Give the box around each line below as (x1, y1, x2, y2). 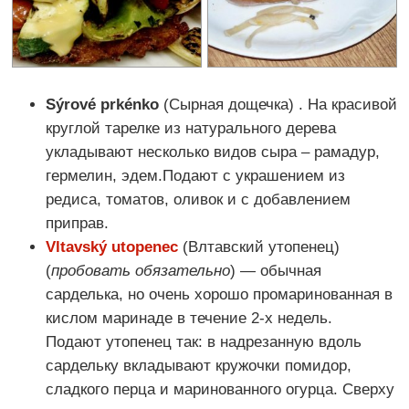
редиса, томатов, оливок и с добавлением (46, 190, 351, 208)
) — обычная (230, 261, 321, 279)
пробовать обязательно (51, 261, 230, 279)
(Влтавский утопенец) (178, 237, 340, 256)
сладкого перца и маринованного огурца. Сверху (46, 380, 394, 398)
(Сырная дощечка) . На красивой (159, 95, 397, 113)
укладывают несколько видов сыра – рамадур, (46, 142, 380, 161)
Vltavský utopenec (46, 237, 178, 256)
